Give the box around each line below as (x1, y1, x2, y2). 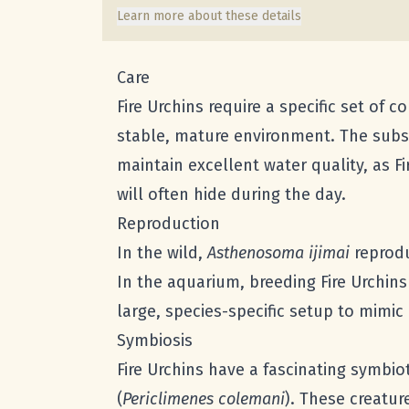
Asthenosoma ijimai (207, 243, 350, 264)
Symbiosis (117, 330, 193, 351)
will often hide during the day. (117, 184, 346, 205)
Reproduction (117, 214, 220, 235)
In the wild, (117, 243, 207, 264)
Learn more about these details (117, 8, 301, 25)
